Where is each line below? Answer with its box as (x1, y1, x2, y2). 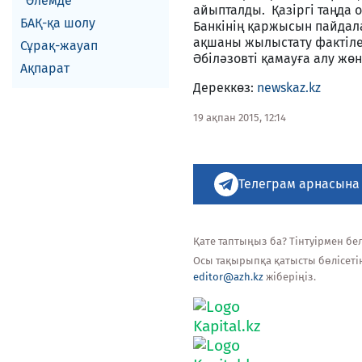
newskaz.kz (257, 80, 321, 95)
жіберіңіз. (263, 271, 316, 283)
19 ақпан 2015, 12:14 (193, 112, 286, 124)
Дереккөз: (193, 80, 257, 95)
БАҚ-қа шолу (20, 15, 95, 31)
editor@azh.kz (193, 271, 263, 283)
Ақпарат (20, 61, 69, 76)
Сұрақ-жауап (20, 38, 98, 53)
